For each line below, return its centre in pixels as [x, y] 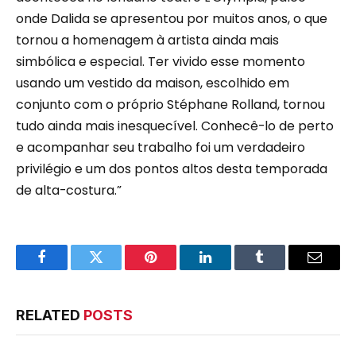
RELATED [50, 315]
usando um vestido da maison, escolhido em [153, 83]
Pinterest [175, 269]
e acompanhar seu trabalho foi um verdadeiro [161, 148]
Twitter [116, 269]
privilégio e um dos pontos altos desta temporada [172, 169]
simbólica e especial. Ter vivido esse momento [161, 62]
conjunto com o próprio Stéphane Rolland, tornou [170, 105]
